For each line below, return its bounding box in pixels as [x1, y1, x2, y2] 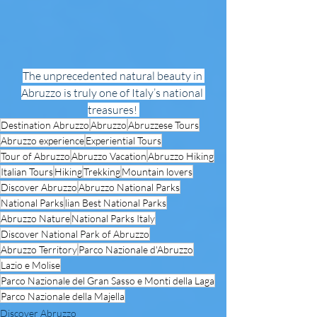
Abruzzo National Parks [79, 181, 180, 194]
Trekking [83, 166, 120, 178]
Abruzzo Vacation [71, 150, 146, 163]
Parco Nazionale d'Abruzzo [79, 243, 193, 256]
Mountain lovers [122, 166, 192, 178]
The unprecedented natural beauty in [22, 69, 204, 83]
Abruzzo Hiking [148, 150, 214, 163]
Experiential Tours [86, 134, 161, 147]
